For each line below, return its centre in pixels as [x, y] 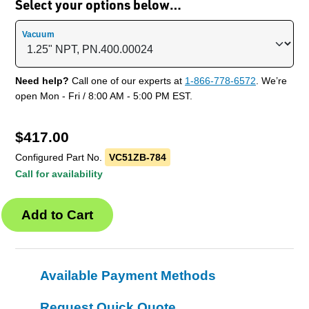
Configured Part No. [60, 157]
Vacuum [38, 34]
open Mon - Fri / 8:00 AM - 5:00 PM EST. [104, 96]
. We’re [271, 80]
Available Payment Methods [128, 275]
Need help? [42, 80]
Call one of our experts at [127, 80]
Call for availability [59, 173]
